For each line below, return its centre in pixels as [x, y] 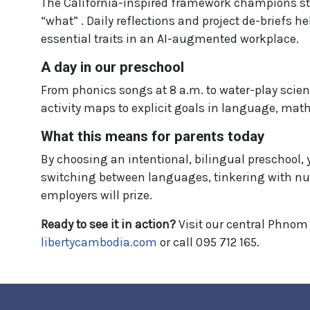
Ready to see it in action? [108, 225]
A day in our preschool [112, 67]
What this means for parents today [153, 137]
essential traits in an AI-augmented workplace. [170, 39]
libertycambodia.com [99, 243]
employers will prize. [97, 195]
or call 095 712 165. [208, 243]
